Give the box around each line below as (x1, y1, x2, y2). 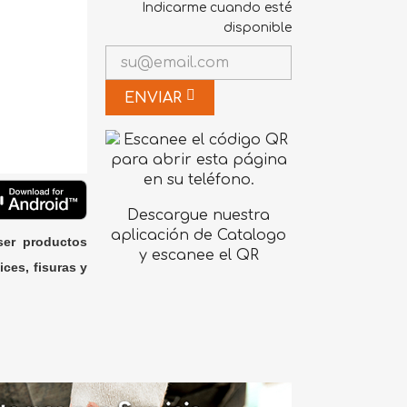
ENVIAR (124, 89, 187, 106)
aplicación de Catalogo (111, 226, 287, 243)
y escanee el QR (138, 246, 259, 263)
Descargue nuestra (127, 206, 271, 223)
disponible (223, 20, 292, 35)
